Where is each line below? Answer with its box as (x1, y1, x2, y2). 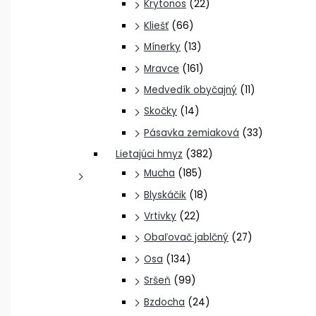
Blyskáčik (144, 188, 187, 202)
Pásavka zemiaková (144, 126, 240, 140)
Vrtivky (144, 209, 177, 224)
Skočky (144, 104, 178, 119)
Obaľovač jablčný (144, 231, 229, 245)
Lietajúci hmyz (116, 147, 183, 162)
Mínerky (144, 40, 181, 54)
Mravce (144, 61, 180, 75)
